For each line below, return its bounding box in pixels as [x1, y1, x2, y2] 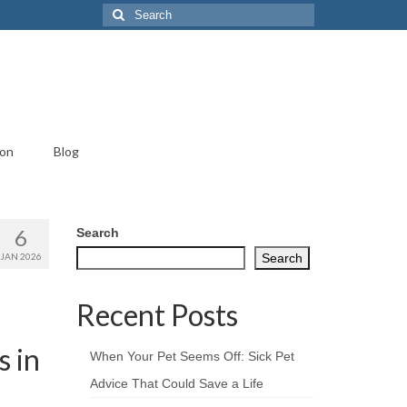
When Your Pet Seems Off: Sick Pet [89, 349, 294, 363]
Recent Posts [75, 297, 238, 333]
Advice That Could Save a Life [89, 376, 263, 391]
